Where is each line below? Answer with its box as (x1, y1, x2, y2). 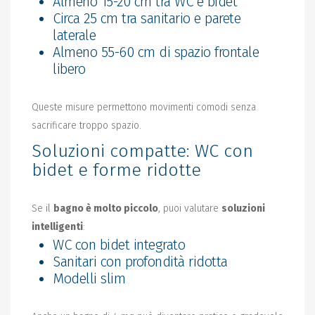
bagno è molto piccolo (53, 202, 158, 215)
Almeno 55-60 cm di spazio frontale (53, 44, 259, 61)
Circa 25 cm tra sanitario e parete (53, 10, 240, 27)
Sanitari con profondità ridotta (53, 253, 228, 271)
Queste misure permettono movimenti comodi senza (32, 101, 256, 114)
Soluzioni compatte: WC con (32, 141, 253, 162)
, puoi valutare (158, 202, 221, 215)
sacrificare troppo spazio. (32, 120, 147, 132)
